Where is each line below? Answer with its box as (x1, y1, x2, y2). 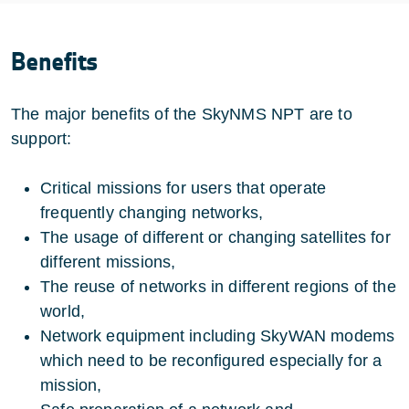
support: (11, 130, 72, 148)
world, (40, 302, 86, 320)
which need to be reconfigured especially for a (40, 351, 383, 370)
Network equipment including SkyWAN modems (40, 327, 395, 345)
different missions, (40, 253, 176, 271)
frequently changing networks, (40, 204, 264, 222)
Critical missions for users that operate (40, 179, 327, 197)
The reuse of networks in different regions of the (40, 278, 396, 296)
